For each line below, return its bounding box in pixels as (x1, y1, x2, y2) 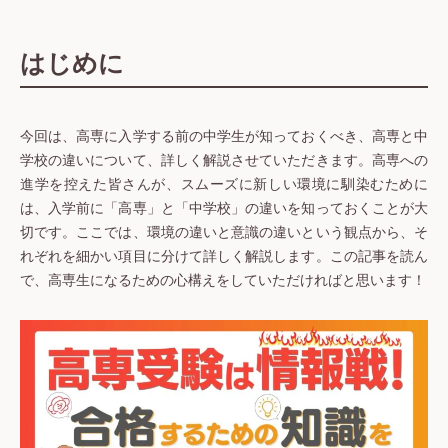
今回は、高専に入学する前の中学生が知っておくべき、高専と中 (20, 127, 428, 147)
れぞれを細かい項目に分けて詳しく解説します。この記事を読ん (20, 247, 428, 267)
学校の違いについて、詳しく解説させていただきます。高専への (20, 151, 428, 171)
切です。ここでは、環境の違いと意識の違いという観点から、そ (20, 223, 428, 243)
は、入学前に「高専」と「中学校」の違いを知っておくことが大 (20, 199, 428, 219)
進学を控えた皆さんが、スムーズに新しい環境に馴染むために (20, 175, 428, 195)
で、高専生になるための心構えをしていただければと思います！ (20, 271, 426, 291)
